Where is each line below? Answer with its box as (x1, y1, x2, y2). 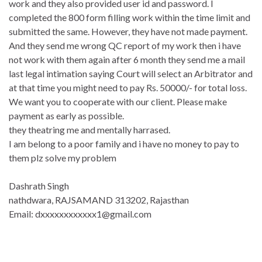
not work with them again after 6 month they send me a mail (9, 54, 245, 65)
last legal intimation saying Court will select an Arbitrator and (9, 68, 253, 79)
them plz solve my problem (9, 152, 116, 163)
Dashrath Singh (9, 180, 69, 191)
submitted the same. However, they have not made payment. (9, 26, 247, 37)
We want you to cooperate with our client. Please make (9, 96, 227, 107)
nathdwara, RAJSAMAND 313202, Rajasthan (9, 194, 189, 205)
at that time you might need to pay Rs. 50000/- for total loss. (9, 82, 247, 93)
